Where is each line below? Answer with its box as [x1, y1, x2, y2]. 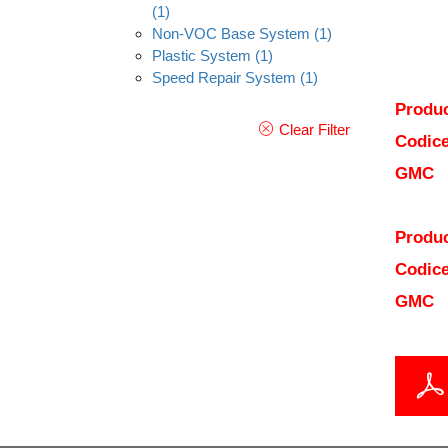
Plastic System [152, 47, 251, 64]
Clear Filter [278, 121, 350, 138]
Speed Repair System [152, 69, 296, 86]
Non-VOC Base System [152, 25, 310, 42]
